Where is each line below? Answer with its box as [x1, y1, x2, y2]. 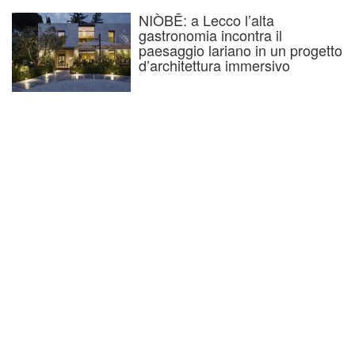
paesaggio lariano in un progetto [139, 40, 342, 61]
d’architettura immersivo [139, 55, 290, 76]
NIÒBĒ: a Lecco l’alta [139, 10, 274, 31]
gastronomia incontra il [139, 25, 282, 46]
